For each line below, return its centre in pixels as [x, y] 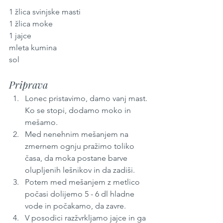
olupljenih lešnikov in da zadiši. [80, 170]
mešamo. [42, 122]
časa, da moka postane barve [77, 158]
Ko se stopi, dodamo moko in [79, 110]
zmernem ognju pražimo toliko [81, 146]
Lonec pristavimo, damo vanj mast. [87, 98]
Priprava [28, 84]
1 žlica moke [31, 24]
